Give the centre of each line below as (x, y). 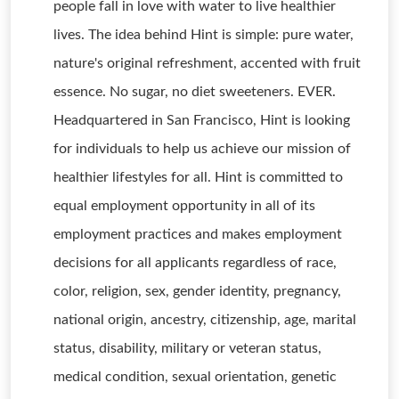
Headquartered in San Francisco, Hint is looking (202, 120)
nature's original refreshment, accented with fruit (207, 63)
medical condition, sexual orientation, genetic (195, 377)
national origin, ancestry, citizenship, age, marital (205, 320)
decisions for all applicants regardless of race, (195, 263)
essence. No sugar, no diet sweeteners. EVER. (195, 92)
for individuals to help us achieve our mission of (202, 149)
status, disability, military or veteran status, (187, 348)
